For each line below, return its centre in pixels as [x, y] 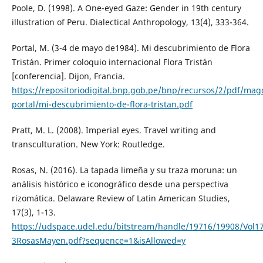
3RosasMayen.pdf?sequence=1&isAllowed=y [98, 241]
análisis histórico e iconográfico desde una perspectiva [120, 184]
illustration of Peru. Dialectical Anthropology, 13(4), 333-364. [130, 22]
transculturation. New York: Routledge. [88, 144]
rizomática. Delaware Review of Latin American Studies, [121, 198]
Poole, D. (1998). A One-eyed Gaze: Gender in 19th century [126, 8]
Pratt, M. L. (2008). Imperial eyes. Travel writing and [114, 130]
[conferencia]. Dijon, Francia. [68, 76]
